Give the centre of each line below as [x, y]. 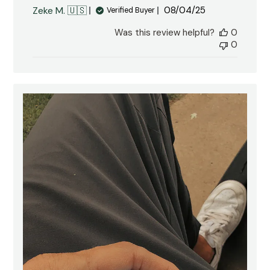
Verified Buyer [131, 11]
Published [205, 10]
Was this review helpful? [164, 32]
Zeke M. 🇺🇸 [60, 10]
